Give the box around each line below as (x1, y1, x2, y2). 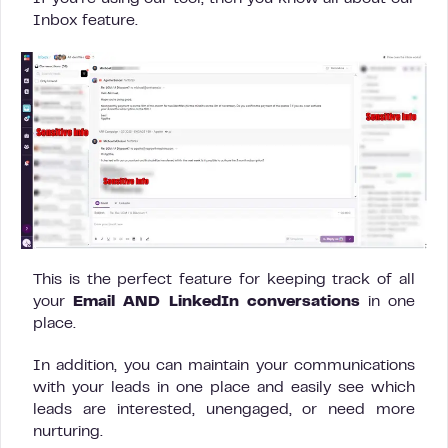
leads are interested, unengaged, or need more (33, 403, 415, 418)
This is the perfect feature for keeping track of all (33, 273, 415, 288)
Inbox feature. (33, 14, 138, 29)
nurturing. (33, 425, 103, 440)
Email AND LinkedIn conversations (73, 295, 368, 310)
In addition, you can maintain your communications (33, 359, 415, 374)
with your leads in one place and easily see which (33, 381, 415, 396)
